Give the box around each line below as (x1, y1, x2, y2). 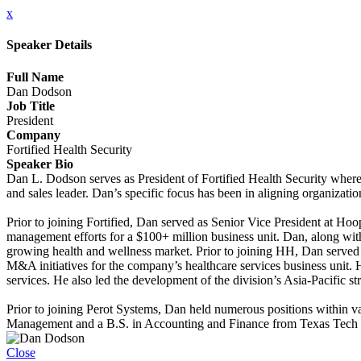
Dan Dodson (6, 84, 72, 98)
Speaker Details (6, 38, 92, 52)
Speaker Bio (6, 156, 73, 171)
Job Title (6, 98, 55, 113)
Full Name (6, 69, 64, 84)
